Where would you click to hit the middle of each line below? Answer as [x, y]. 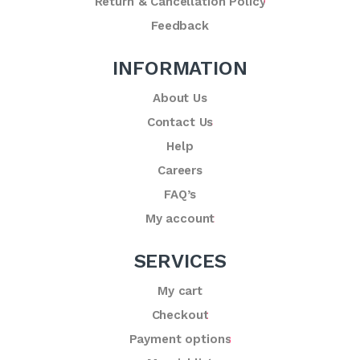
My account [180, 218]
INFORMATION [180, 68]
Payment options [180, 339]
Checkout [180, 315]
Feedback [180, 25]
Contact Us [180, 122]
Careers [180, 170]
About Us [180, 98]
